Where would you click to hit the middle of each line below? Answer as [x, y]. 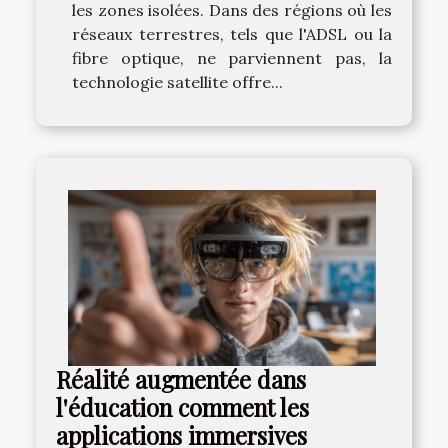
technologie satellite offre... [177, 82]
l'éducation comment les [182, 408]
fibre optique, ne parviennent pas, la [232, 58]
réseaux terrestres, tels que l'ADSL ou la [232, 34]
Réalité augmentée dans [181, 380]
